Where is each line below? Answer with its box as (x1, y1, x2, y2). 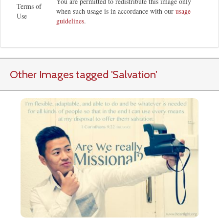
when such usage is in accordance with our (56, 6, 175, 16)
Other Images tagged (10, 67, 111, 81)
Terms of (17, 1, 42, 11)
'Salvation (110, 67, 156, 81)
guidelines (56, 16, 84, 25)
